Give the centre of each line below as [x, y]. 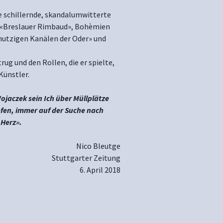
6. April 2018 [100, 170]
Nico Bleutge [98, 146]
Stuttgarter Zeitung [86, 158]
